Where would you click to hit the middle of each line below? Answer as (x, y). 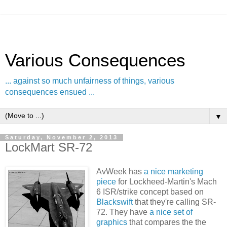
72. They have (123, 212)
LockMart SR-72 (49, 147)
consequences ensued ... (50, 92)
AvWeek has (120, 171)
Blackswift (114, 202)
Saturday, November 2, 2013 (62, 137)
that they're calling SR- (174, 202)
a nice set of (171, 212)
